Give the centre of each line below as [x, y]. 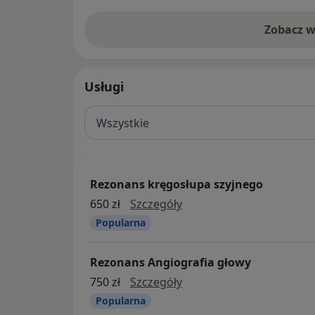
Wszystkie [123, 123]
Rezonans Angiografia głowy [171, 263]
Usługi [104, 87]
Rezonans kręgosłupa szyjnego [176, 185]
